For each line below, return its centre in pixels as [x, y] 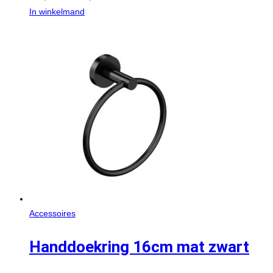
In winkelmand [57, 11]
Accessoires [52, 213]
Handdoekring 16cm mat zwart [139, 246]
